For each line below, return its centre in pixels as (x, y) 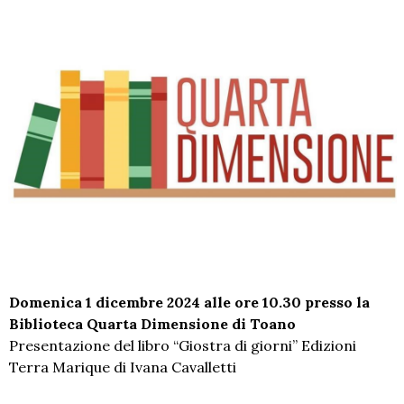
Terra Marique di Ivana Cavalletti (123, 367)
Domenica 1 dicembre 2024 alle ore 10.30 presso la (189, 303)
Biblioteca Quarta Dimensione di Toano (152, 324)
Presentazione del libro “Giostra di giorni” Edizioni (183, 346)
